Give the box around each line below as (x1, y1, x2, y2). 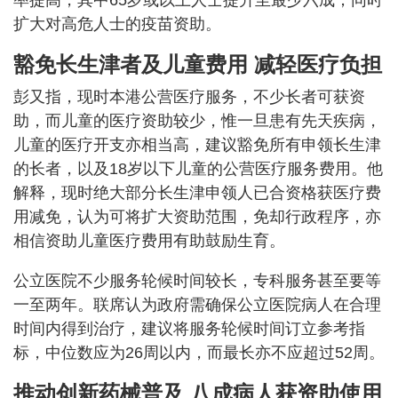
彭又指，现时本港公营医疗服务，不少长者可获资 (13, 88, 365, 107)
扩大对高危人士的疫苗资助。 (13, 15, 221, 34)
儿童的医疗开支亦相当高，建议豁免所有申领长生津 (13, 136, 381, 155)
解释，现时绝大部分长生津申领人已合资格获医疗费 (13, 184, 381, 203)
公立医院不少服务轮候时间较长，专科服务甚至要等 (13, 272, 381, 291)
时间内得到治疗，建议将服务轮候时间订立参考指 (13, 320, 365, 338)
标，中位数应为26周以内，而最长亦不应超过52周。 (13, 344, 385, 362)
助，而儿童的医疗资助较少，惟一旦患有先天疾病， (13, 112, 381, 131)
